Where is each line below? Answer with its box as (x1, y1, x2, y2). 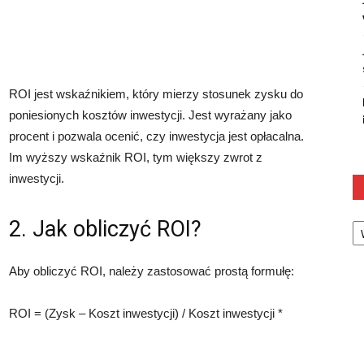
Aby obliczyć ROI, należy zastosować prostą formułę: (9, 264, 294, 279)
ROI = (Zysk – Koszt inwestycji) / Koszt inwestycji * (9, 306, 283, 321)
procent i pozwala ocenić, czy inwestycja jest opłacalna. (9, 129, 304, 144)
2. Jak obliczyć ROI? (9, 216, 201, 243)
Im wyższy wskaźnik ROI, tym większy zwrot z (9, 150, 262, 165)
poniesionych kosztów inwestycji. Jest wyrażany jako (9, 108, 292, 123)
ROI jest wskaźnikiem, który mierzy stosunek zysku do (9, 87, 303, 102)
